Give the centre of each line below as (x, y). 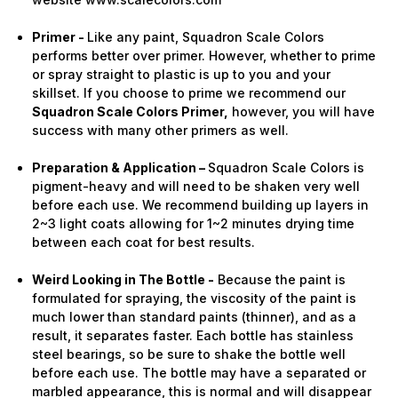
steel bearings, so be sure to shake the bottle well (189, 354)
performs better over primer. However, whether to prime (204, 55)
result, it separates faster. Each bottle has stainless (193, 335)
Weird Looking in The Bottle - (123, 279)
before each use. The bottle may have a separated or (199, 372)
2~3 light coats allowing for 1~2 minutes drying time (194, 223)
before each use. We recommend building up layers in (201, 204)
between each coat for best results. (144, 242)
